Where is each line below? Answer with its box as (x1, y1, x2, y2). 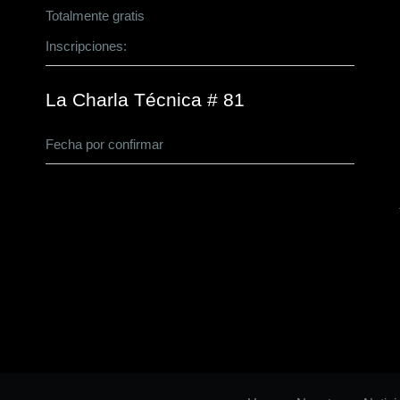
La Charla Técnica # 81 (45, 89, 245, 111)
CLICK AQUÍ (129, 38, 208, 54)
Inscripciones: (45, 38, 130, 54)
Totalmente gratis (45, 7, 145, 23)
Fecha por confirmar (45, 137, 163, 153)
